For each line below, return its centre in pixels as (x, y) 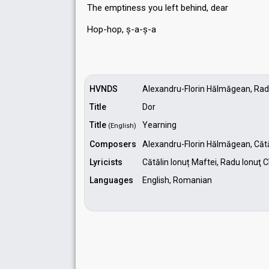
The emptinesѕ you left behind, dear (158, 8)
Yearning (159, 125)
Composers (113, 144)
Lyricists (106, 162)
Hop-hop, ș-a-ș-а (122, 29)
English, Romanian (177, 180)
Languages (111, 180)
